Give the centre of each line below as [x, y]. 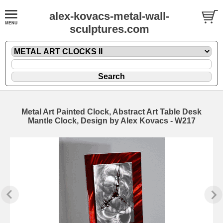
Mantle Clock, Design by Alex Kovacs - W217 [111, 120]
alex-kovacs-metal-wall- [109, 16]
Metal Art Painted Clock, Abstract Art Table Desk [111, 111]
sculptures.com [109, 29]
